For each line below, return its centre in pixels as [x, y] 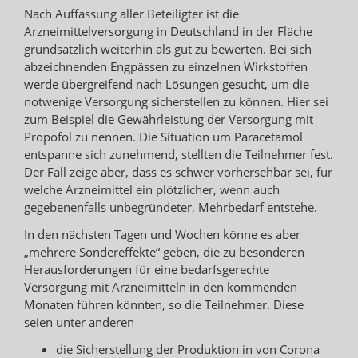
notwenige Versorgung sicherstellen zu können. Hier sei [176, 101]
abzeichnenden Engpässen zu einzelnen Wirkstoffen [166, 66]
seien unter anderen [79, 322]
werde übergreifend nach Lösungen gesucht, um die [167, 84]
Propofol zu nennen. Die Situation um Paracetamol [163, 136]
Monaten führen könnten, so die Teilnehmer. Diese [164, 304]
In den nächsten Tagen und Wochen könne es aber [162, 234]
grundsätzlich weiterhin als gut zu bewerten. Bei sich [168, 48]
